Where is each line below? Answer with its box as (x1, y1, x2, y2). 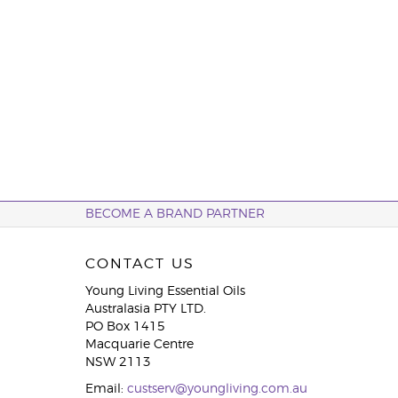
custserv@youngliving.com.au (126, 383, 307, 395)
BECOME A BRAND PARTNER (84, 208, 265, 220)
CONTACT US (84, 257, 195, 271)
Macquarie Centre (84, 338, 194, 351)
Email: (84, 383, 127, 395)
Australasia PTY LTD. (84, 303, 206, 315)
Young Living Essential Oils (84, 285, 245, 298)
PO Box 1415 (84, 321, 165, 333)
